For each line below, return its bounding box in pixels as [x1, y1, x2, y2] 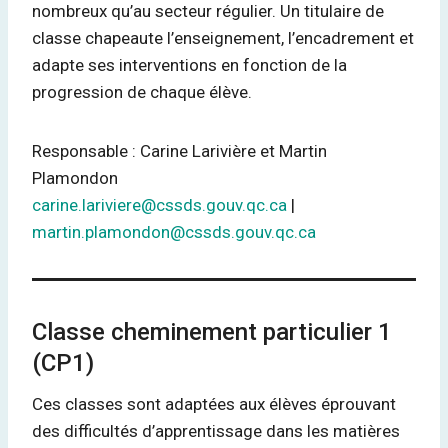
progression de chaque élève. [32, 82, 256, 102]
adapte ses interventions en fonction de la [32, 55, 347, 75]
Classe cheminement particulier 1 [32, 318, 392, 346]
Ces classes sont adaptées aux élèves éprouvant [32, 394, 396, 414]
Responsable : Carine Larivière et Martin [32, 141, 327, 161]
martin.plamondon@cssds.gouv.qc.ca [32, 222, 316, 242]
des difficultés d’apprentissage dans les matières [32, 421, 400, 441]
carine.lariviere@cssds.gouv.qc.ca [32, 195, 287, 215]
